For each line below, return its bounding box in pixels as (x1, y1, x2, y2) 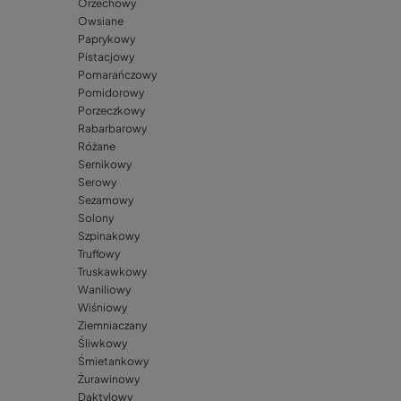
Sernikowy (78, 158, 132, 172)
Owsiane (78, 14, 124, 29)
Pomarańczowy (78, 68, 157, 82)
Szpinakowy (78, 229, 140, 243)
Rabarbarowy (78, 122, 147, 136)
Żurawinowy (78, 372, 140, 387)
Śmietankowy (78, 354, 149, 369)
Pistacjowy (78, 50, 134, 64)
